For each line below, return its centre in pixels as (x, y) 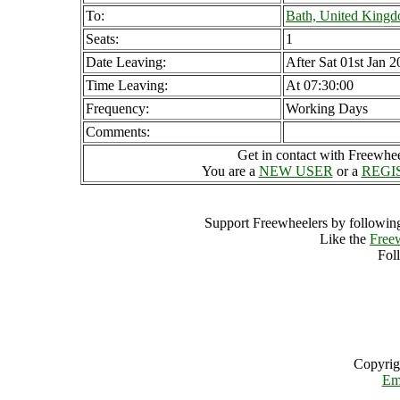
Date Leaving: (126, 62)
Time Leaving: (127, 85)
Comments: (118, 132)
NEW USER (296, 171)
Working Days (327, 108)
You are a (230, 171)
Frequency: (117, 108)
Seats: (102, 39)
